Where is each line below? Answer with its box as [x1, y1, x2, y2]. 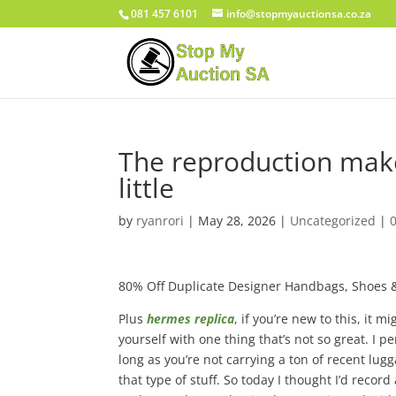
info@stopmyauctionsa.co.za [226, 6, 372, 21]
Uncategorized [290, 212, 377, 229]
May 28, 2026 [198, 212, 277, 229]
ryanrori [136, 212, 185, 229]
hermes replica [147, 310, 235, 327]
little [118, 170, 175, 206]
